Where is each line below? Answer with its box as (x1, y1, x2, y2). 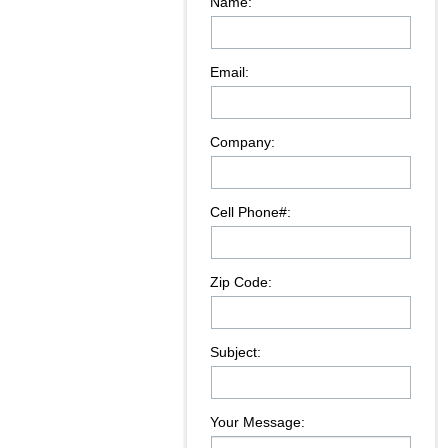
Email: (210, 65, 250, 81)
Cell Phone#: (210, 205, 292, 221)
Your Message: (210, 415, 306, 431)
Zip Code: (210, 275, 273, 291)
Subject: (210, 345, 262, 361)
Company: (210, 135, 276, 151)
